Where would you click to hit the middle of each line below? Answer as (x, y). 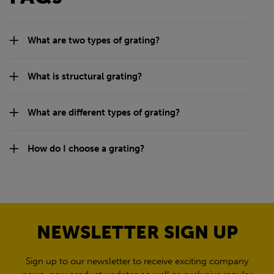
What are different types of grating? (104, 112)
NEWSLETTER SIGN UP (137, 232)
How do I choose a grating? (86, 148)
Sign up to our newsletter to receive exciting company (137, 261)
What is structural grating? (85, 76)
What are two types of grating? (94, 40)
